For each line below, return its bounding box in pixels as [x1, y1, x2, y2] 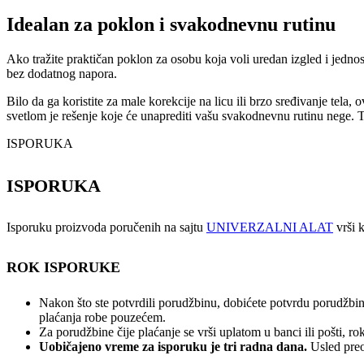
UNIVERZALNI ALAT [206, 220, 333, 235]
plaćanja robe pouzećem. [39, 310, 166, 325]
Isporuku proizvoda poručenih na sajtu [6, 220, 206, 235]
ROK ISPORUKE [6, 259, 120, 276]
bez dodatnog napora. [6, 66, 117, 80]
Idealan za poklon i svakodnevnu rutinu [6, 14, 336, 35]
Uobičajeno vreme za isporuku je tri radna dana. [39, 340, 310, 354]
